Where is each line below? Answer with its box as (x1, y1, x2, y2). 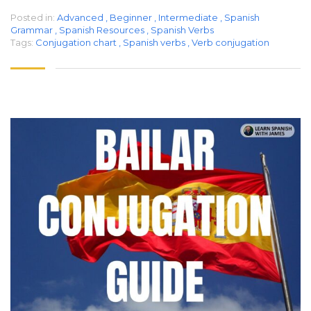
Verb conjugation (192, 36, 269, 48)
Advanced (57, 11, 103, 23)
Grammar (10, 24, 53, 35)
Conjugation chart (35, 36, 119, 48)
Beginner (110, 11, 152, 23)
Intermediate (158, 11, 218, 23)
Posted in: (10, 11, 55, 23)
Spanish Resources (59, 24, 144, 35)
